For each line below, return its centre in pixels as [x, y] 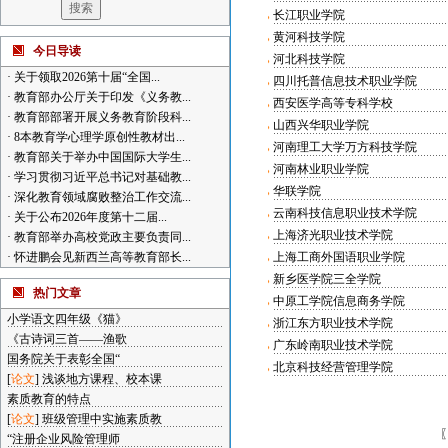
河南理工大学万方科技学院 [344, 147]
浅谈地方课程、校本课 [102, 379]
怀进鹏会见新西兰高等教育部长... [101, 257]
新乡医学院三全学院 [326, 279]
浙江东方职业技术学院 [332, 323]
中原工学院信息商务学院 [338, 301]
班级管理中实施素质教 [102, 419]
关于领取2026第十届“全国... [85, 77]
